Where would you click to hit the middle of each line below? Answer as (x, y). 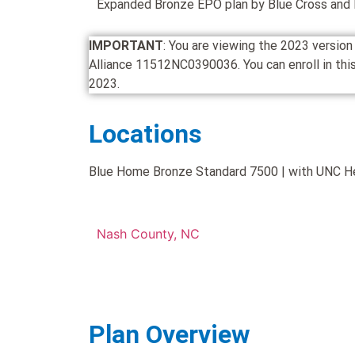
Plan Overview (170, 334)
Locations (145, 134)
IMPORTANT (126, 46)
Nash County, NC (148, 234)
